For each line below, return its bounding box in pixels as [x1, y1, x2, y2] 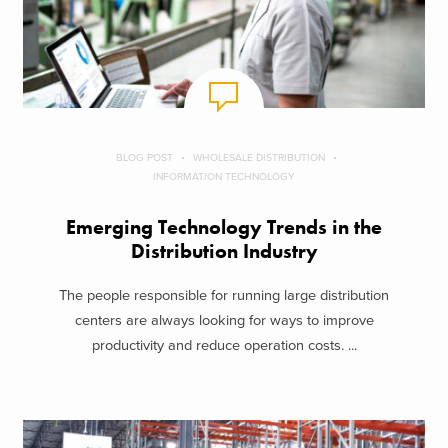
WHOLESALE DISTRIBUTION [193, 150, 325, 164]
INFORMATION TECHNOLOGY [153, 169, 295, 183]
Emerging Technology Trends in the [66, 214, 382, 240]
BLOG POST [116, 150, 173, 164]
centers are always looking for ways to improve [74, 312, 374, 330]
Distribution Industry [130, 238, 318, 264]
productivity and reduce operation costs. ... [91, 337, 357, 355]
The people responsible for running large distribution [59, 287, 389, 305]
